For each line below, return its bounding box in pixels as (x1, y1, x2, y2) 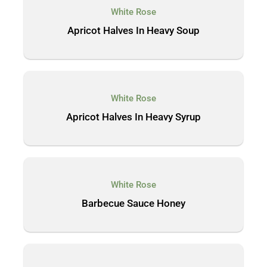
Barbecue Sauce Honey (82, 197, 185, 209)
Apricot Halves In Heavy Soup (67, 24, 200, 36)
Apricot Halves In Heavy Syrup (66, 111, 201, 123)
